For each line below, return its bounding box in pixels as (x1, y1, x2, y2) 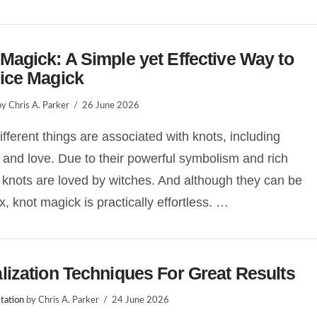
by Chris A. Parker (23, 295, 99, 306)
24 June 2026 (111, 295, 169, 306)
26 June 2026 (81, 100, 139, 110)
